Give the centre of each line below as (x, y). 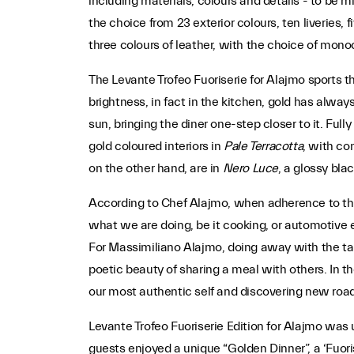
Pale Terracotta (264, 147)
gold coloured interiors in (156, 147)
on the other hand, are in (155, 169)
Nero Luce (250, 169)
